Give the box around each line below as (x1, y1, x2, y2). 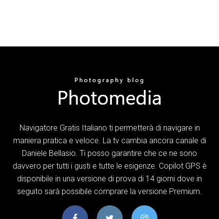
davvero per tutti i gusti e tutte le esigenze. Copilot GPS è (12, 161, 207, 171)
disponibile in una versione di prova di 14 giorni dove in (17, 174, 202, 183)
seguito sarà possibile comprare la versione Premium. (17, 186, 202, 196)
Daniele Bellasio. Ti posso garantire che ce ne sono (22, 148, 197, 158)
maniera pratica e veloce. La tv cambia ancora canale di (13, 135, 206, 145)
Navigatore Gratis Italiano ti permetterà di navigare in (19, 123, 200, 132)
